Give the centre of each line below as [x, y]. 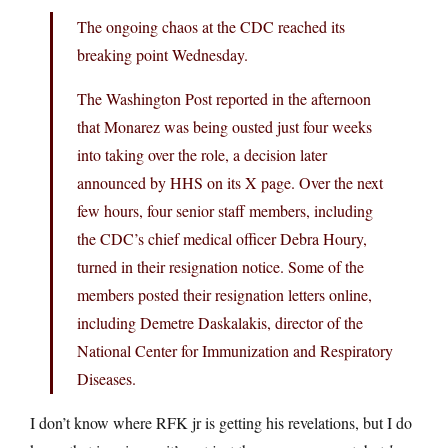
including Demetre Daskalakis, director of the [220, 322]
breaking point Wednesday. [162, 54]
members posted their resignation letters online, [224, 294]
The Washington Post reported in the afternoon [224, 98]
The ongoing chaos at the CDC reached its [211, 26]
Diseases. [106, 378]
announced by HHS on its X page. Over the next [230, 182]
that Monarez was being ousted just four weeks [224, 126]
